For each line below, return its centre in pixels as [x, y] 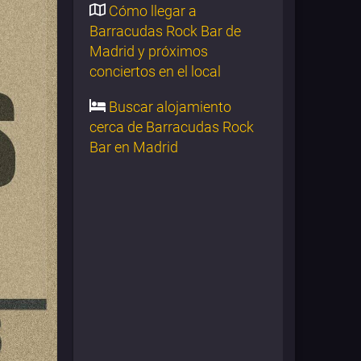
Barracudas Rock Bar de [165, 31]
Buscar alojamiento [168, 107]
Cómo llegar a [151, 11]
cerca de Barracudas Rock [172, 127]
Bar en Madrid [134, 147]
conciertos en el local [155, 72]
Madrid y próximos [149, 52]
